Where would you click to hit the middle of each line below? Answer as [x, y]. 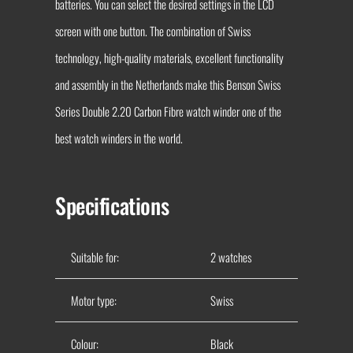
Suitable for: [95, 256]
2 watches [230, 256]
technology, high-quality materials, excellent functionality [169, 57]
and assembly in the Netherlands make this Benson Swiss [167, 84]
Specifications [112, 205]
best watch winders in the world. [119, 137]
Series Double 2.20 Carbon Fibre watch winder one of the [168, 111]
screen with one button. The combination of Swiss [152, 30]
